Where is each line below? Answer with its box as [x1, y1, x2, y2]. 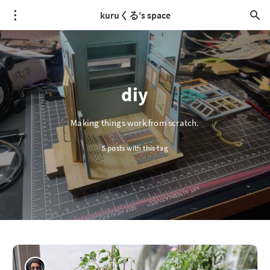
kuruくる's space [99, 9, 171, 21]
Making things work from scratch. [71, 117, 199, 128]
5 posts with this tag [101, 143, 169, 153]
